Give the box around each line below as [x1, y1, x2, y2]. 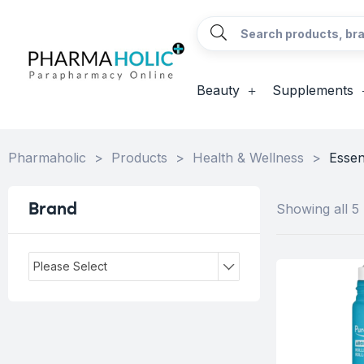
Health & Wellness [193, 149, 304, 166]
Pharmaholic [8, 149, 86, 166]
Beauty [196, 82, 240, 98]
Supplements [271, 82, 353, 98]
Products [111, 149, 167, 166]
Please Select [33, 259, 107, 273]
